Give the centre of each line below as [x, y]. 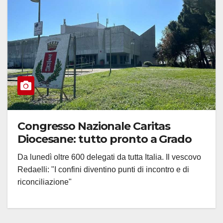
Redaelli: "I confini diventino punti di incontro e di [103, 169]
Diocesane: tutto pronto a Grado [105, 139]
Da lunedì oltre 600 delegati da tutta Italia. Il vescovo [109, 157]
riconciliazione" [45, 182]
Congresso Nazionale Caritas [94, 126]
